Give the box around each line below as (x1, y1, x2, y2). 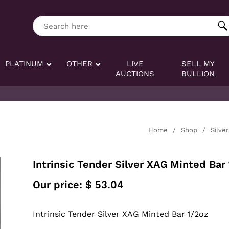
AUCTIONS (116, 69, 155, 78)
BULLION (181, 69, 215, 78)
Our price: (32, 178, 85, 191)
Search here (32, 16, 80, 26)
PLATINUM (5, 59, 44, 68)
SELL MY (181, 59, 215, 68)
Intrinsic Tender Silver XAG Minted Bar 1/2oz (32, 209, 209, 219)
